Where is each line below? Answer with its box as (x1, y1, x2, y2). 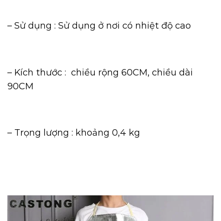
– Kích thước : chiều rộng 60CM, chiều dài (7, 67, 193, 78)
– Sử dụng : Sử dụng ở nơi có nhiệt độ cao (7, 20, 191, 31)
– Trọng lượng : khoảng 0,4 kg (7, 127, 140, 139)
